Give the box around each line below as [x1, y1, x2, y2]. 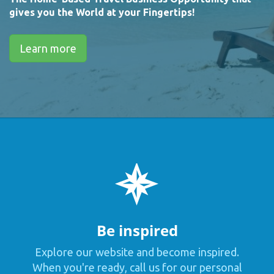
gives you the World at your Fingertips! [9, 6, 194, 18]
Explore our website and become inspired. [35, 245, 239, 258]
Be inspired [96, 220, 178, 240]
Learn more [20, 42, 76, 54]
